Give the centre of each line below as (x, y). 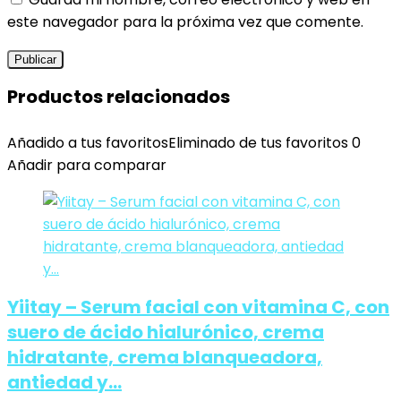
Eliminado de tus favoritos (258, 143)
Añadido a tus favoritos (88, 143)
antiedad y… (64, 382)
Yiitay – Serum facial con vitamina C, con (198, 307)
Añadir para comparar (87, 165)
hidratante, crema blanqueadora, (165, 357)
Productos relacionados (119, 97)
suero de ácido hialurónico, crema (166, 332)
